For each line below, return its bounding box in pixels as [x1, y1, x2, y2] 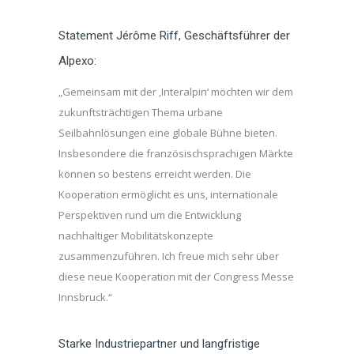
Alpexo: [58, 54, 96, 68]
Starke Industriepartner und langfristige [58, 337, 260, 351]
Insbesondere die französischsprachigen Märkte [58, 146, 293, 160]
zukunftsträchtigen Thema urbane [58, 105, 223, 119]
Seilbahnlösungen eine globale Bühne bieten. [58, 126, 277, 140]
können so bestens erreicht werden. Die [58, 167, 251, 181]
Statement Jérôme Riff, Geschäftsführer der [58, 28, 290, 43]
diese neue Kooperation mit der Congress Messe [58, 269, 294, 284]
